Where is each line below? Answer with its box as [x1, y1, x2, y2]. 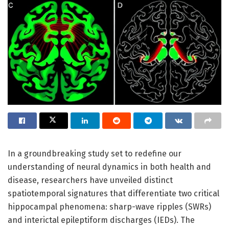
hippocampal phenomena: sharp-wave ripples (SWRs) [8, 201, 211, 212]
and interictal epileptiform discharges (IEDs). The [8, 215, 195, 225]
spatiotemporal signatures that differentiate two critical [8, 188, 219, 198]
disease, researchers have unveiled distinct [8, 175, 173, 185]
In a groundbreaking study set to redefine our [8, 148, 181, 158]
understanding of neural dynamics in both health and [8, 162, 211, 172]
